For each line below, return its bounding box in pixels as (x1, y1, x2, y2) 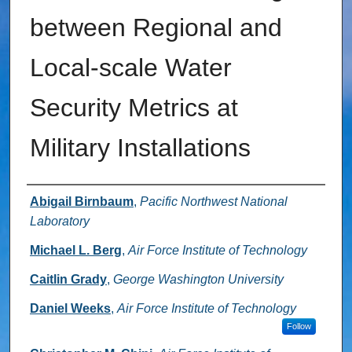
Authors (26, 192, 91, 214)
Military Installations (29, 134, 251, 163)
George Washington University (112, 273, 284, 287)
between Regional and (29, 13, 282, 42)
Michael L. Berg (29, 244, 122, 258)
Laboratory (29, 214, 90, 229)
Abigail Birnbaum (29, 195, 134, 209)
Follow (286, 321, 311, 332)
